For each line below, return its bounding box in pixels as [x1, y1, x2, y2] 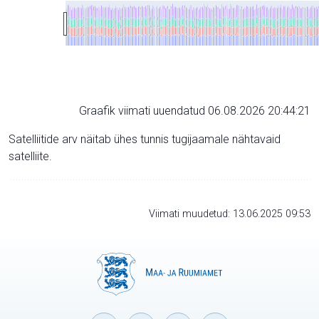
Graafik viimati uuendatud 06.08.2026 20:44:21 [79, 103, 310, 117]
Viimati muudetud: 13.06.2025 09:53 [149, 207, 310, 220]
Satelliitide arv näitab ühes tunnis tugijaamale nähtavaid [9, 132, 281, 146]
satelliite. [9, 149, 52, 163]
